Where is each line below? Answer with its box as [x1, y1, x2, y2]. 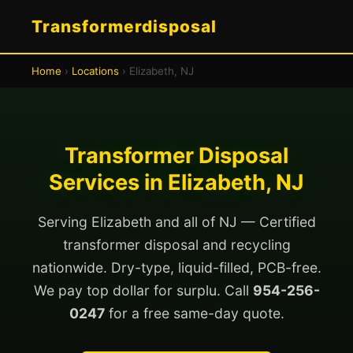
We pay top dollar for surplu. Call [33, 282, 253, 299]
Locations [72, 65, 119, 77]
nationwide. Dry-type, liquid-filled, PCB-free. [32, 259, 321, 276]
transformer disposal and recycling [62, 236, 291, 253]
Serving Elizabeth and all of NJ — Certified [37, 214, 316, 230]
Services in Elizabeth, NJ [49, 169, 304, 195]
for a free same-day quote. [104, 305, 284, 321]
